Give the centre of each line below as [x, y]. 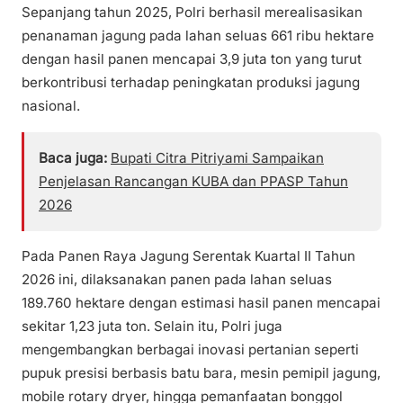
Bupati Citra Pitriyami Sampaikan [217, 157]
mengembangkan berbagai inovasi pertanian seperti [190, 349]
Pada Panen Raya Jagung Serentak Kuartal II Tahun [188, 255]
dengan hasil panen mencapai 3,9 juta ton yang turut [192, 59]
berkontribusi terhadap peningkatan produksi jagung [191, 83]
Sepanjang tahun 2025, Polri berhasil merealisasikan [192, 13]
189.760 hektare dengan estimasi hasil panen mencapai [201, 302]
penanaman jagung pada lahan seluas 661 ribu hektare [198, 36]
